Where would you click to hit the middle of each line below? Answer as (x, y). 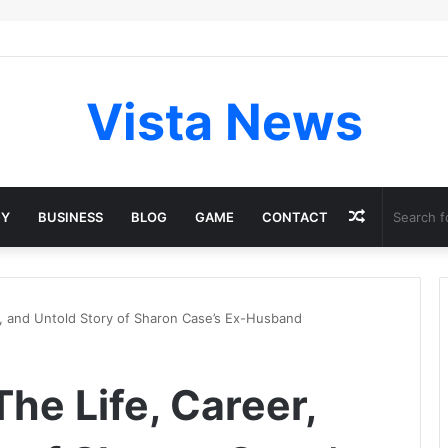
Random (395, 216)
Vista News (224, 122)
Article (389, 276)
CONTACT (295, 217)
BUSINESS (70, 217)
